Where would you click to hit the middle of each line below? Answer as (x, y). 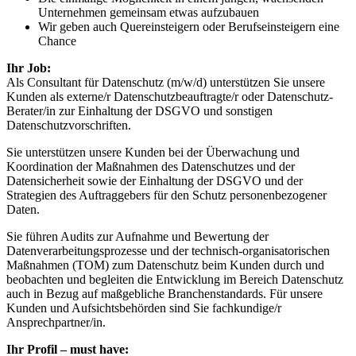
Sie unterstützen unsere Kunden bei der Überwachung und (153, 152)
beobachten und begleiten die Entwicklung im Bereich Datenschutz (175, 279)
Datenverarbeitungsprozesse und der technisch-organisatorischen (168, 250)
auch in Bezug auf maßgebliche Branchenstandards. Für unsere (164, 293)
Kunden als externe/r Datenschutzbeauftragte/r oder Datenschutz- (170, 96)
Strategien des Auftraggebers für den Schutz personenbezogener (166, 195)
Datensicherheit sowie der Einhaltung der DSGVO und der (155, 180)
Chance (57, 41)
